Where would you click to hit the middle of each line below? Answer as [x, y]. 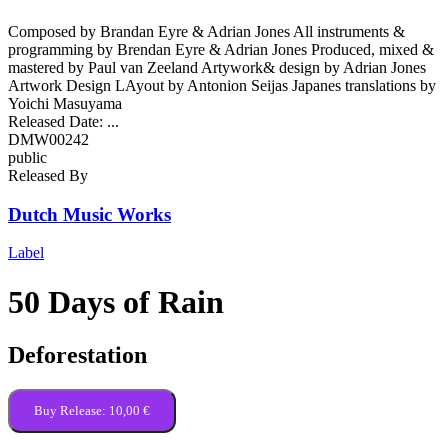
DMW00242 [48, 139]
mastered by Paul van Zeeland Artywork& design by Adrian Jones [217, 67]
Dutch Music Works [89, 214]
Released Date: [55, 121]
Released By [48, 175]
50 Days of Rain [116, 301]
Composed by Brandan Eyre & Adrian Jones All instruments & [206, 31]
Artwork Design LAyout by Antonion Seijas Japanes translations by [222, 85]
